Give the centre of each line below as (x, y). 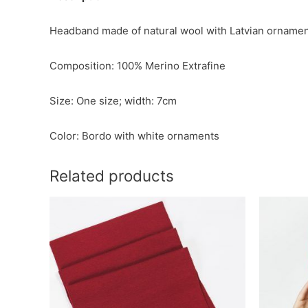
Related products (112, 175)
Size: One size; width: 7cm (113, 100)
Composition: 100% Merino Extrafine (137, 65)
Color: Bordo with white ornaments (134, 135)
